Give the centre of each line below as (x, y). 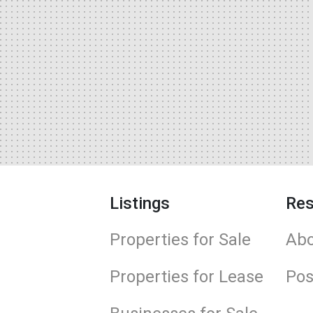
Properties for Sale (180, 240)
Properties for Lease (187, 277)
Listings (140, 203)
